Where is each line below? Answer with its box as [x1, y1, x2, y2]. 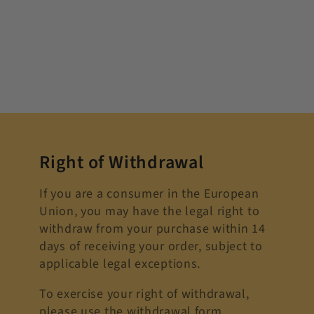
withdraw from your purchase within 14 [39, 220, 266, 238]
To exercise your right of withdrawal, [39, 285, 250, 303]
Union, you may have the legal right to [39, 203, 260, 221]
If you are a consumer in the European [39, 185, 259, 203]
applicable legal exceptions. [39, 255, 201, 273]
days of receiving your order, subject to [39, 238, 263, 256]
